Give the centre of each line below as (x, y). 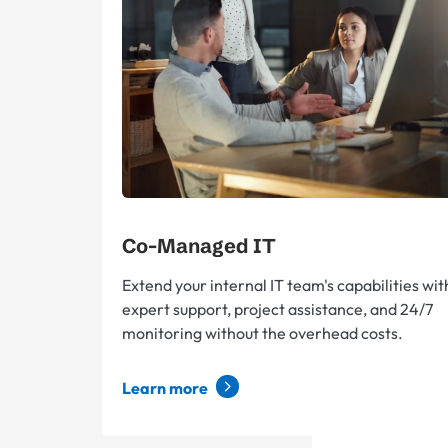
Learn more (166, 388)
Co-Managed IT (199, 245)
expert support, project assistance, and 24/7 (277, 309)
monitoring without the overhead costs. (262, 333)
